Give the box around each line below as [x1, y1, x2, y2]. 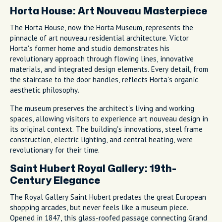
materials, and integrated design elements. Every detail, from [10, 64, 208, 74]
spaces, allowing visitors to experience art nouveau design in [10, 113, 208, 123]
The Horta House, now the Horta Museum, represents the [10, 22, 193, 32]
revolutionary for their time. [10, 145, 100, 155]
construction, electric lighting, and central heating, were [10, 134, 193, 144]
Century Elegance [10, 175, 100, 185]
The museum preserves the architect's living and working [10, 103, 194, 113]
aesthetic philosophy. [10, 85, 79, 95]
